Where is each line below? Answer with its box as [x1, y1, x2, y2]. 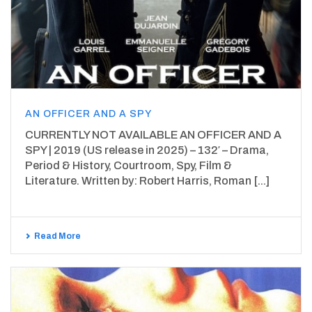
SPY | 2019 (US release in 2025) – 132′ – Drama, [25, 143, 269, 156]
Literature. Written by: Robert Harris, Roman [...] [25, 174, 270, 187]
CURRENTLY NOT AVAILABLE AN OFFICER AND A [25, 128, 281, 141]
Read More [34, 231, 81, 241]
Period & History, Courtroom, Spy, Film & [25, 159, 232, 171]
